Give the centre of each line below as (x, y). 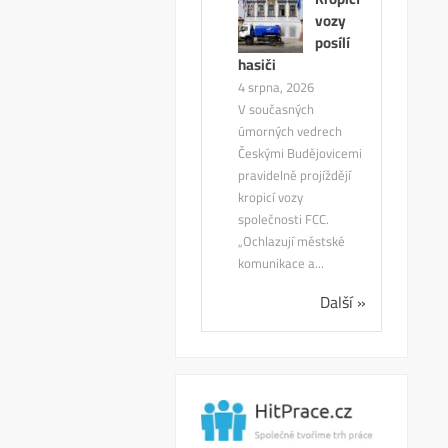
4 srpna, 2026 (276, 87)
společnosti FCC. (284, 219)
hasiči (257, 65)
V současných (276, 109)
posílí (333, 43)
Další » (342, 302)
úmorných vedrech (290, 131)
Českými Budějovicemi (300, 153)
